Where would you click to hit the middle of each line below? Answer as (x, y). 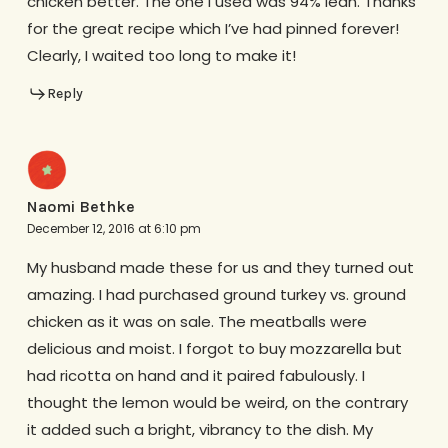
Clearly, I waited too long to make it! (161, 56)
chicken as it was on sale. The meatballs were (196, 321)
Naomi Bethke (80, 206)
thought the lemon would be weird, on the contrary (217, 402)
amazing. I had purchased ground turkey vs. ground (216, 294)
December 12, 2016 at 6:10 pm (113, 228)
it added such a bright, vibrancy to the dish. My (199, 429)
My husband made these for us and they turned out (220, 267)
